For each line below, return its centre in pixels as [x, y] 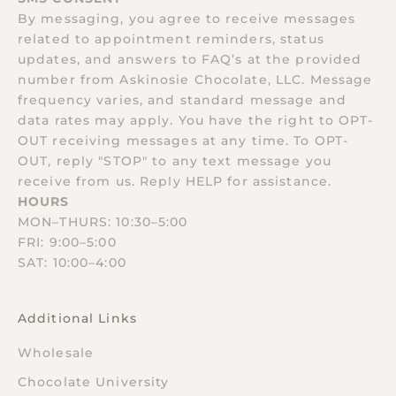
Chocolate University [94, 381]
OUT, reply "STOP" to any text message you [175, 160]
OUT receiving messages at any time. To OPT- [183, 140]
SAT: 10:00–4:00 [72, 262]
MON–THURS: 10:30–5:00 [103, 221]
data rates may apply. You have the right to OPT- [195, 120]
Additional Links [77, 318]
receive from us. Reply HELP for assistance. [175, 181]
